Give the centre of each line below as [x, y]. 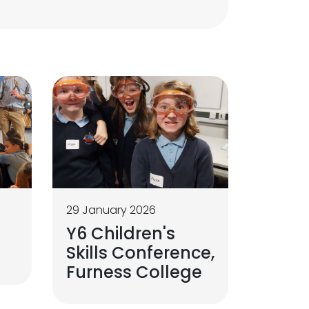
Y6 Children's [120, 233]
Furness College [134, 272]
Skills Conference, [140, 252]
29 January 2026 [111, 210]
